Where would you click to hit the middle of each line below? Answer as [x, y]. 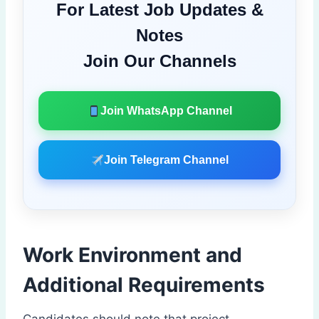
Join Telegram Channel [166, 160]
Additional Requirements [144, 285]
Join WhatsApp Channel [166, 111]
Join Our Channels [159, 61]
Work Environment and [132, 255]
